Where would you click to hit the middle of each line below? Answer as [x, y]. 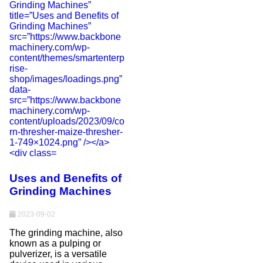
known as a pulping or [55, 243]
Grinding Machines [61, 191]
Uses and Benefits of [66, 178]
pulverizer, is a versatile [58, 254]
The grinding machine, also [66, 232]
